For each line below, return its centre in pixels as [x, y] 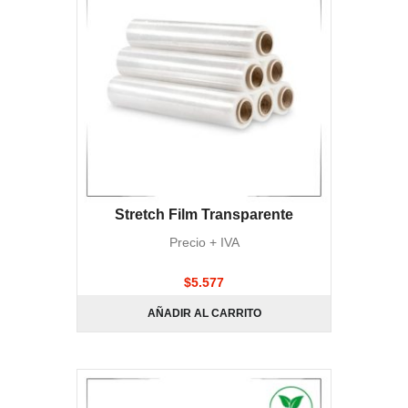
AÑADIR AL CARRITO [204, 313]
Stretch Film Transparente [204, 214]
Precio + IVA [204, 242]
